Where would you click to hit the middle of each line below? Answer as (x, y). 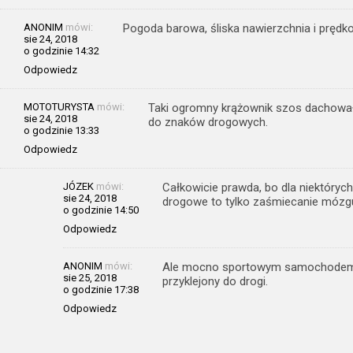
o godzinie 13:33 (61, 130)
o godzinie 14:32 (61, 50)
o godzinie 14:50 (101, 210)
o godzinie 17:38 (101, 289)
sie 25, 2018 (90, 277)
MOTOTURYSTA (59, 106)
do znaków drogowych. (208, 122)
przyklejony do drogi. (215, 281)
